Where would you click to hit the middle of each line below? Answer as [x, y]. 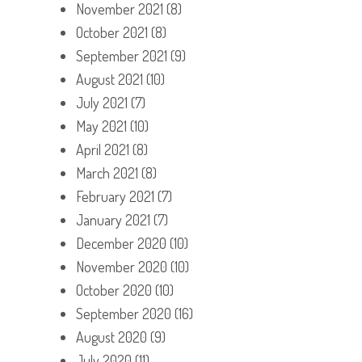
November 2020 [122, 266]
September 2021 [122, 55]
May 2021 [101, 126]
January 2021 [113, 219]
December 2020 [121, 243]
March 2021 [107, 173]
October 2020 [114, 290]
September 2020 [124, 313]
